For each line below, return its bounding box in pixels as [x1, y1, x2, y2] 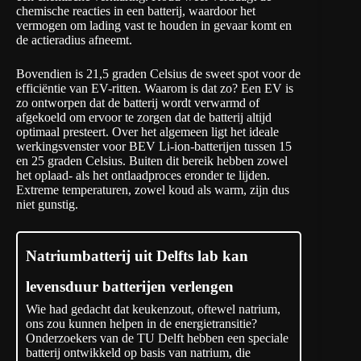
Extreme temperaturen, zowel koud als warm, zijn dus [16, 183, 289, 197]
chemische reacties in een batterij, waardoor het [16, 4, 255, 19]
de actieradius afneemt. [16, 33, 132, 48]
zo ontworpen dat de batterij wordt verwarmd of [16, 96, 259, 110]
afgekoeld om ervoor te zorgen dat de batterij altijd [16, 110, 272, 125]
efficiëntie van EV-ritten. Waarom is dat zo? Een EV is [16, 81, 293, 96]
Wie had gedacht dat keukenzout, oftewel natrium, [26, 302, 280, 317]
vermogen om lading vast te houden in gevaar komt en [16, 19, 292, 33]
